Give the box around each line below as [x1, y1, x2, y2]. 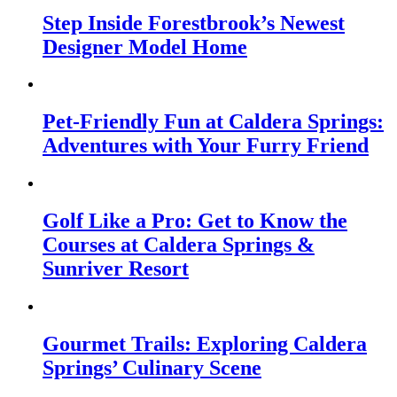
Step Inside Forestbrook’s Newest [43, 11, 345, 35]
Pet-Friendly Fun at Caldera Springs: [43, 110, 384, 134]
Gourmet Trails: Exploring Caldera [43, 332, 367, 355]
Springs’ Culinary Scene [43, 356, 261, 379]
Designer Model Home [43, 35, 247, 58]
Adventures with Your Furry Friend [43, 134, 369, 158]
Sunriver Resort [43, 257, 189, 281]
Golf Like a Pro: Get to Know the [43, 209, 347, 233]
